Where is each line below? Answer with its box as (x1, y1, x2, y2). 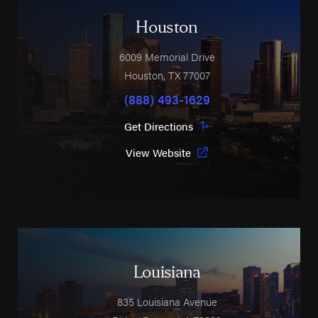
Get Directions (124, 118, 193, 133)
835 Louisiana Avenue (116, 293, 217, 309)
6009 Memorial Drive (119, 48, 215, 64)
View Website (126, 144, 192, 160)
